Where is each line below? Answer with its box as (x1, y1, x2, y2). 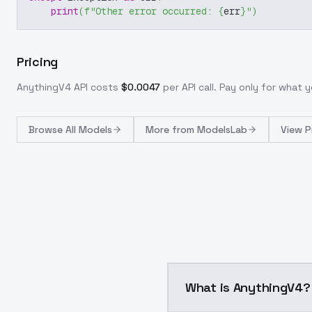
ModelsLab (197, 123, 247, 136)
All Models (65, 123, 112, 136)
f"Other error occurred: (84, 5, 218, 17)
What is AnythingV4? (185, 279, 311, 295)
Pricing (17, 54, 58, 70)
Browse (29, 123, 65, 136)
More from (146, 123, 197, 136)
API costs (71, 81, 118, 93)
